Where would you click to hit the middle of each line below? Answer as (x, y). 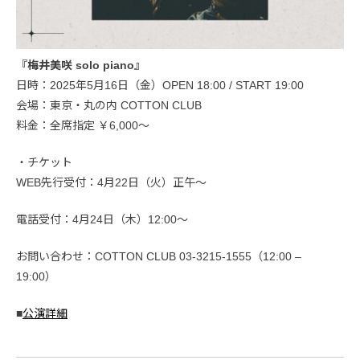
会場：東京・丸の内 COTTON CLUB (109, 106)
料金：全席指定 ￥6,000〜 (83, 126)
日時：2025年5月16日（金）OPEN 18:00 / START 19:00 (160, 86)
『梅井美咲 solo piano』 (81, 65)
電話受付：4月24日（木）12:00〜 (102, 220)
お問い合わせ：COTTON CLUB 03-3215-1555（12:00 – (159, 257)
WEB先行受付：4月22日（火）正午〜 (111, 183)
